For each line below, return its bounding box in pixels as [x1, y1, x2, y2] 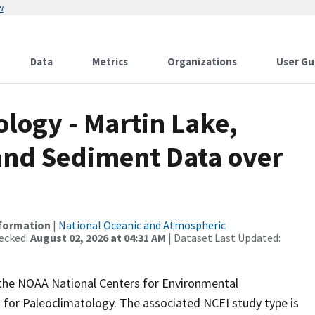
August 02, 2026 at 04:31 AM [30, 231, 166, 245]
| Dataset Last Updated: [166, 231, 281, 245]
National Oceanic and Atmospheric [58, 218, 226, 232]
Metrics [92, 55, 128, 68]
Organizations [167, 55, 237, 68]
